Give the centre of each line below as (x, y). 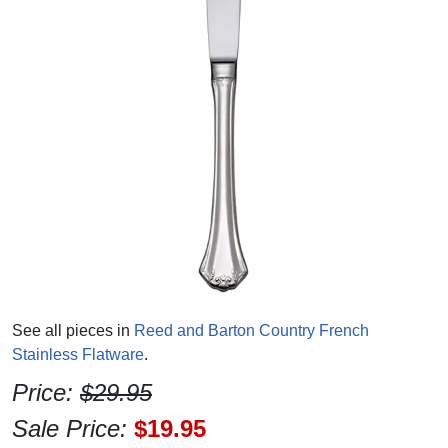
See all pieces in (73, 330)
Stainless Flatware (78, 354)
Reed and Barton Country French (251, 330)
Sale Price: (73, 428)
